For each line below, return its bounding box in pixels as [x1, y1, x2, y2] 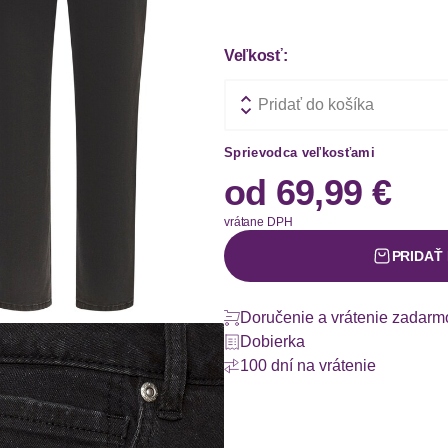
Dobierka [240, 333, 305, 350]
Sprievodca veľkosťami [224, 145, 375, 160]
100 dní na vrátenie [240, 357, 376, 374]
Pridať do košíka [258, 96, 374, 113]
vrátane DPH [224, 215, 293, 229]
